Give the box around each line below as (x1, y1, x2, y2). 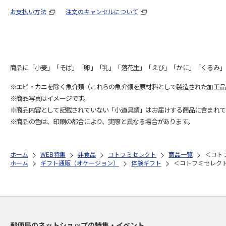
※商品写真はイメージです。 (10, 93, 90, 103)
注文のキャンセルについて (66, 7, 138, 16)
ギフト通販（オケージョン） (40, 158, 119, 167)
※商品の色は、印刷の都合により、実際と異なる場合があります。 (10, 116, 194, 126)
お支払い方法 (10, 7, 46, 16)
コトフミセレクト (108, 149, 156, 158)
